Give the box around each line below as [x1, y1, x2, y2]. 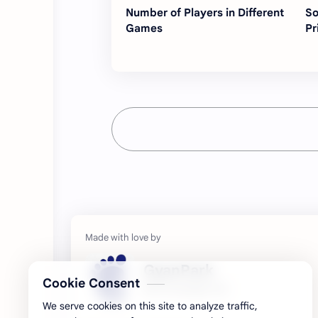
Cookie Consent [43, 275, 140, 291]
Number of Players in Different [126, 6, 284, 20]
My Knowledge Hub [143, 282, 227, 295]
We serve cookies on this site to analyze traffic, [43, 300, 258, 312]
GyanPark [143, 261, 214, 280]
